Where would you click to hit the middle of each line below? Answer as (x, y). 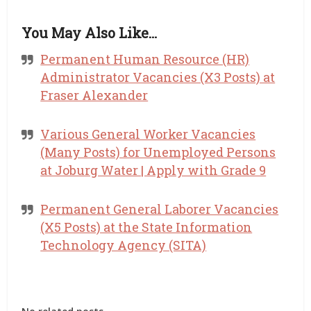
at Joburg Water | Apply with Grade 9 (153, 170)
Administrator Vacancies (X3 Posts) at (158, 77)
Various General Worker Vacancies (148, 134)
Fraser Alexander (94, 95)
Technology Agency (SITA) (124, 245)
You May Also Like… (90, 33)
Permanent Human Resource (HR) (145, 59)
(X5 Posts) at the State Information (146, 227)
